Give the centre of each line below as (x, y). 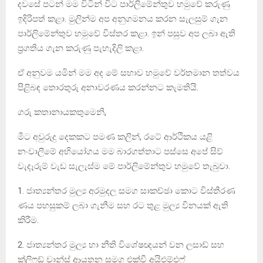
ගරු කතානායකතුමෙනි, (62, 112)
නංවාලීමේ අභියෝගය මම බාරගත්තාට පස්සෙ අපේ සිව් (120, 151)
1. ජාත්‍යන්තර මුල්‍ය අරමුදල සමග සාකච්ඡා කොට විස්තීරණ (127, 190)
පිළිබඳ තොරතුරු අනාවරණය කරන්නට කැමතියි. (108, 87)
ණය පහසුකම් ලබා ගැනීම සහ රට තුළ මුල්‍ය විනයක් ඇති (123, 205)
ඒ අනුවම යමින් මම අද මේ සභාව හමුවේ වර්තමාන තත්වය (129, 73)
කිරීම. (28, 220)
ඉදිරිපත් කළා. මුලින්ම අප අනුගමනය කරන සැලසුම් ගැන (123, 18)
